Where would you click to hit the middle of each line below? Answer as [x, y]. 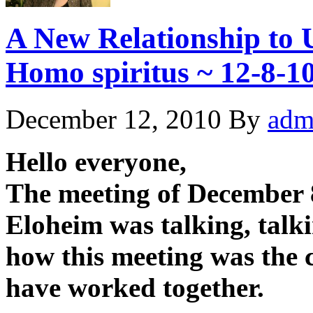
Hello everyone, [96, 162]
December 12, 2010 [114, 119]
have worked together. [135, 288]
